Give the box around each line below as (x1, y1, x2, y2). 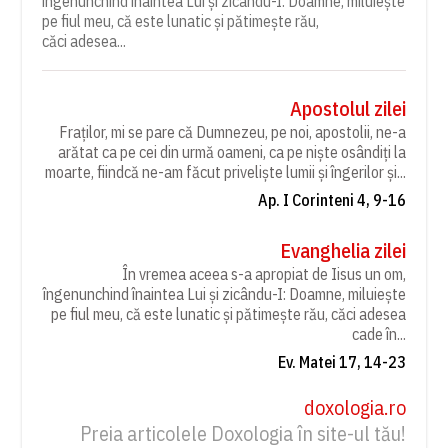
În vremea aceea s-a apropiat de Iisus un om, (121, 264, 406, 285)
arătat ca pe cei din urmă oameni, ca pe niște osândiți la (57, 142, 406, 163)
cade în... (351, 324, 406, 345)
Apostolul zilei (289, 95, 406, 123)
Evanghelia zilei (279, 237, 406, 265)
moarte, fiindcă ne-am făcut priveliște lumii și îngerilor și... (44, 162, 406, 183)
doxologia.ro (303, 394, 406, 422)
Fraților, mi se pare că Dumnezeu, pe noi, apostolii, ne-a (58, 122, 406, 143)
